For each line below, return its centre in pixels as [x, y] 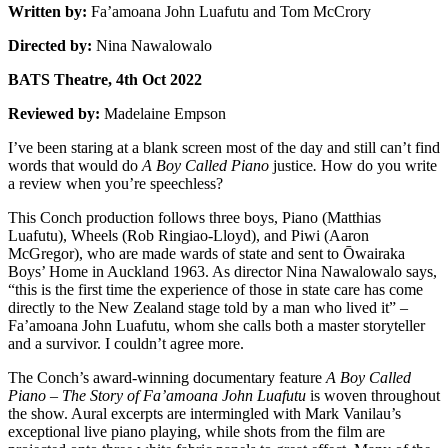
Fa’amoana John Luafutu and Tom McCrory [231, 11]
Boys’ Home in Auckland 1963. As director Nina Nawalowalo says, [222, 271]
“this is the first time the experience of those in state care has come [215, 289]
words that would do [75, 165]
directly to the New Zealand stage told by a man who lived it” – [208, 307]
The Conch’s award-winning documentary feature [167, 377]
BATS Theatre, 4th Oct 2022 [105, 79]
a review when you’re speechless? [115, 183]
